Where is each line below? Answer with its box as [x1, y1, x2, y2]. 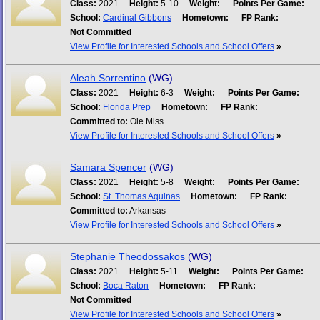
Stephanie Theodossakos [70, 251, 185, 262]
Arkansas [128, 206, 166, 216]
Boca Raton [103, 281, 149, 291]
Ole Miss [128, 116, 164, 126]
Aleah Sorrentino [70, 72, 146, 84]
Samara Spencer [70, 161, 146, 173]
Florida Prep [103, 102, 151, 112]
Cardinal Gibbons [103, 13, 171, 23]
